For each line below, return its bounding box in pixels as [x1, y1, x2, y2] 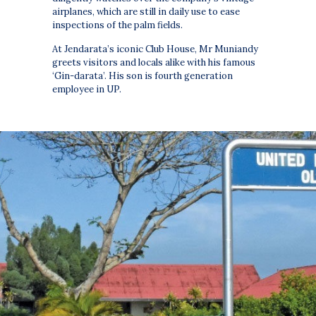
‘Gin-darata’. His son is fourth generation [52, 70, 233, 83]
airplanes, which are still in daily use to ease [52, 6, 241, 18]
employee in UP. [52, 83, 122, 96]
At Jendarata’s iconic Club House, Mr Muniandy [52, 43, 259, 56]
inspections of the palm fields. [52, 19, 183, 32]
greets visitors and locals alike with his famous [52, 56, 256, 69]
